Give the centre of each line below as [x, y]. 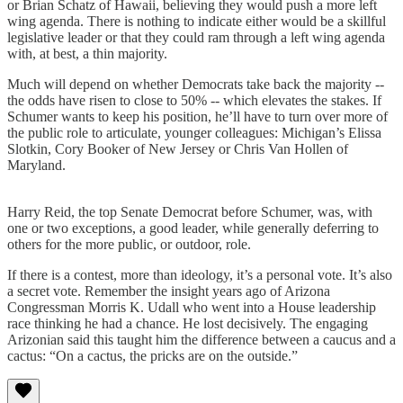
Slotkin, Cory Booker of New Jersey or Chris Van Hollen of [178, 148]
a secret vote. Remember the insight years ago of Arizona [169, 291]
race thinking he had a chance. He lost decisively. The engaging [188, 323]
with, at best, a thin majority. [87, 53]
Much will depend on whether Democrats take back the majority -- [196, 84]
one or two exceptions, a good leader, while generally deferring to [193, 228]
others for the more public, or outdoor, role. [129, 244]
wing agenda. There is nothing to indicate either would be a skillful [197, 21]
